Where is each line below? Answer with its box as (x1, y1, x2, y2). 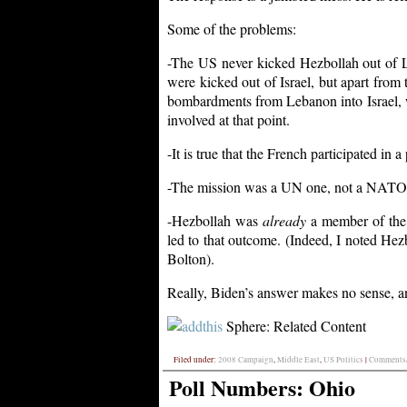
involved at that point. (167, 109, 290, 129)
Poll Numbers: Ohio (169, 371, 355, 403)
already (262, 210, 306, 230)
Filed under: (174, 353, 218, 365)
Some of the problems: (167, 18, 296, 38)
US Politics (323, 353, 363, 365)
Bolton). (167, 248, 214, 268)
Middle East (277, 353, 320, 365)
